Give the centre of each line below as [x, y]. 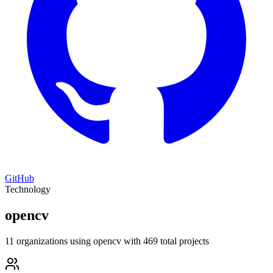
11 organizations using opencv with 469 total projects [107, 241]
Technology [28, 189]
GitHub [19, 178]
